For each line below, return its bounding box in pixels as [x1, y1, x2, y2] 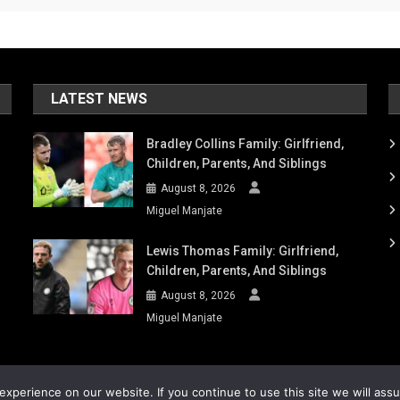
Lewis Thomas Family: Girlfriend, [146, 244, 339, 258]
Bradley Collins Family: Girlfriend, [146, 137, 345, 151]
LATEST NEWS [51, 90, 148, 107]
